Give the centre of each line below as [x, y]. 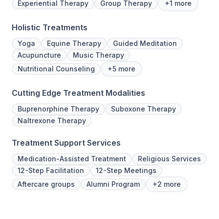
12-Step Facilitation [51, 171]
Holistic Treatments [50, 28]
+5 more [121, 69]
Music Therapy [99, 55]
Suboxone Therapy [143, 109]
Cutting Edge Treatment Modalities [78, 93]
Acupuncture [39, 55]
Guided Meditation [145, 44]
